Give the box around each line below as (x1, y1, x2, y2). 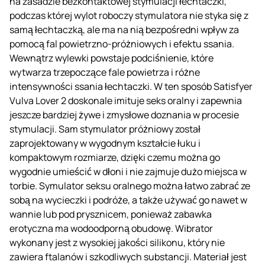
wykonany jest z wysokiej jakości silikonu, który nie (9, 235, 225, 249)
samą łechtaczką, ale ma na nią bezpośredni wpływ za (9, 22, 239, 36)
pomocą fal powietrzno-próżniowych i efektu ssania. (9, 37, 234, 50)
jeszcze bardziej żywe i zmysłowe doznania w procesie (9, 108, 239, 121)
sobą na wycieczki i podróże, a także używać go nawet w (9, 193, 247, 206)
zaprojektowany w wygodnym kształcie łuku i (9, 136, 201, 150)
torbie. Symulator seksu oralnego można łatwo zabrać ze (9, 179, 250, 192)
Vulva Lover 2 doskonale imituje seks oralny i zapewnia (9, 93, 242, 107)
